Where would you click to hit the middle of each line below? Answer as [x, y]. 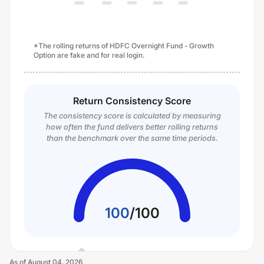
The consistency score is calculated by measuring [132, 115]
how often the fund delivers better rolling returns [132, 127]
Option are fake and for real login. [89, 55]
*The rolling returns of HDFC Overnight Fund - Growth [124, 46]
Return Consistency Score [132, 101]
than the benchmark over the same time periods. [132, 138]
